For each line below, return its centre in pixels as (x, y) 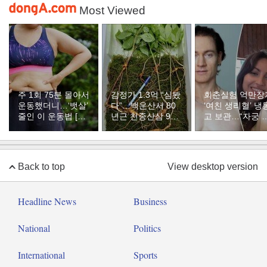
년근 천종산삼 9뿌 (145, 116)
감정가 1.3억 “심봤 (146, 95)
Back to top (41, 167)
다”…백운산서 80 (143, 105)
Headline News (47, 201)
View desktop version (213, 167)
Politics (147, 228)
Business (150, 201)
